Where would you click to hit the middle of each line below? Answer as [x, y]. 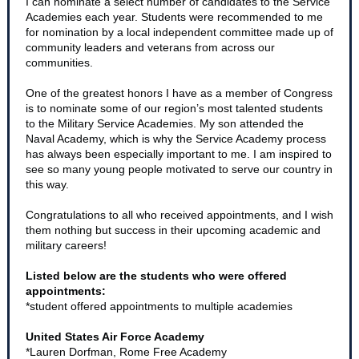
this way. [47, 184]
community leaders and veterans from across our [150, 47]
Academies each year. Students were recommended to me [174, 17]
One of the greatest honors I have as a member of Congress [179, 93]
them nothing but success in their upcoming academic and [173, 230]
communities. [59, 63]
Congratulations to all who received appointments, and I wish [179, 215]
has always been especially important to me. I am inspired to [179, 154]
